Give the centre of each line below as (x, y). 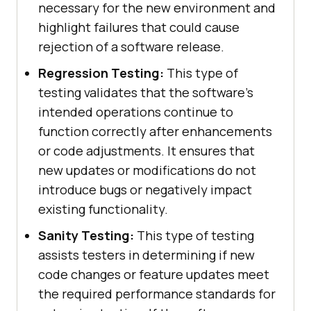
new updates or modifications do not (147, 170)
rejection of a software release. (131, 47)
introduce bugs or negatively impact (145, 190)
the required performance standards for (157, 294)
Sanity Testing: (86, 236)
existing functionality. (103, 209)
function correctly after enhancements (155, 132)
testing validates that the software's (146, 93)
